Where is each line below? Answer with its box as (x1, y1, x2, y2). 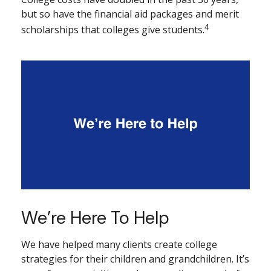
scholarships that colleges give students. (21, 23, 204, 37)
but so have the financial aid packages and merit (21, 7, 239, 21)
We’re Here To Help (21, 206, 169, 230)
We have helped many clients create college (21, 238, 217, 252)
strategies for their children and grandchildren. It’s (21, 252, 249, 266)
